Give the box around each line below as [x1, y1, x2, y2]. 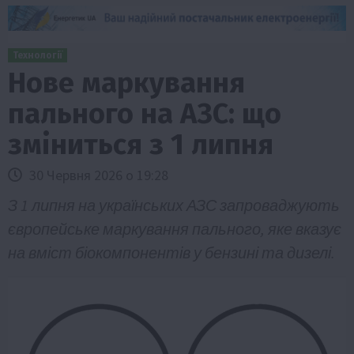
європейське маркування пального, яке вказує [8, 218, 341, 239]
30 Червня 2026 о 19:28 [26, 165, 168, 184]
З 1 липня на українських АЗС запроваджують [8, 194, 340, 215]
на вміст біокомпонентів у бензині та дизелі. [8, 242, 335, 262]
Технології [13, 49, 62, 61]
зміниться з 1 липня [8, 126, 273, 162]
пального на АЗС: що [8, 96, 281, 131]
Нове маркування [8, 65, 245, 100]
